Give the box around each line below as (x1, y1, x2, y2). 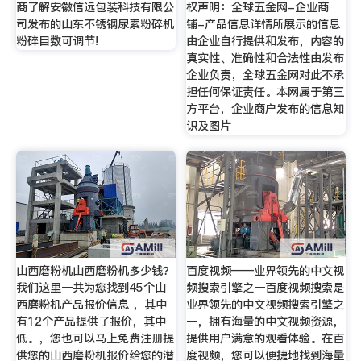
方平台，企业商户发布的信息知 (186, 101, 345, 118)
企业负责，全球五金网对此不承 (186, 67, 345, 84)
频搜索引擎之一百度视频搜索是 (186, 280, 345, 297)
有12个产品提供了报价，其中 (15, 313, 166, 330)
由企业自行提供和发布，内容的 (186, 33, 345, 50)
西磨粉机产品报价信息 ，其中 (15, 297, 167, 313)
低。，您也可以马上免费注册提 (15, 330, 174, 347)
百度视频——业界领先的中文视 (186, 263, 345, 280)
